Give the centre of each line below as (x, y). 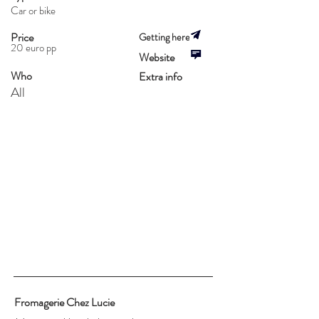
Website (157, 57)
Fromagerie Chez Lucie (64, 302)
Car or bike (33, 11)
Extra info (161, 77)
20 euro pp (33, 48)
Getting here (164, 37)
